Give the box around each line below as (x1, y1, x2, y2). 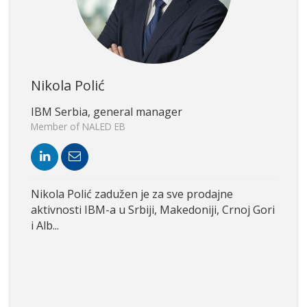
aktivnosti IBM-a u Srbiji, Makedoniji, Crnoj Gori (31, 201, 275, 217)
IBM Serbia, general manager (31, 103, 182, 119)
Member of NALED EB (31, 119, 125, 133)
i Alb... (31, 217, 59, 233)
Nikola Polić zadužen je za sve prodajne (31, 186, 233, 201)
